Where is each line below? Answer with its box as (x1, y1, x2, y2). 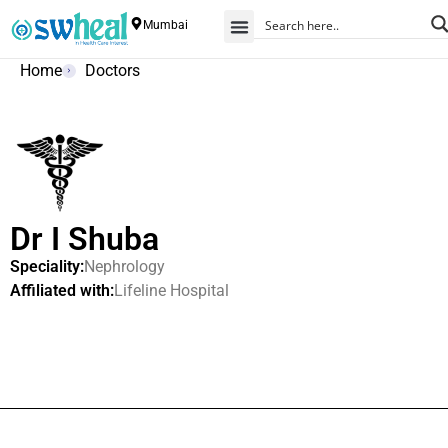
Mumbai (143, 18, 188, 32)
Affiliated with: (10, 281, 114, 301)
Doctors (84, 61, 140, 81)
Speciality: (10, 257, 84, 277)
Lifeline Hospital (114, 281, 229, 301)
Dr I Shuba (10, 220, 159, 259)
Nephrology (84, 257, 165, 277)
